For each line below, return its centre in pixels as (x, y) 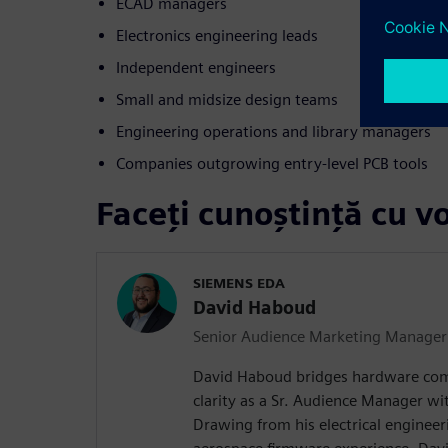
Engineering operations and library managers (273, 131)
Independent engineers (196, 67)
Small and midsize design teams (227, 99)
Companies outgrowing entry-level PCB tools (272, 163)
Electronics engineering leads (217, 35)
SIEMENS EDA (239, 282)
